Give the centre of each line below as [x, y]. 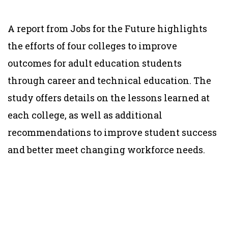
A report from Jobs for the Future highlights [107, 28]
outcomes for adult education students [95, 63]
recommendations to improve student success [112, 132]
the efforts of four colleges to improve [92, 46]
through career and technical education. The [109, 80]
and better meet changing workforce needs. [106, 149]
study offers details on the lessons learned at [109, 97]
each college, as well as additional [85, 115]
